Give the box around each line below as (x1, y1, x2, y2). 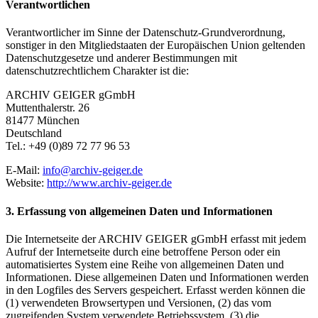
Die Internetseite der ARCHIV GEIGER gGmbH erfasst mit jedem (6, 232, 306, 245)
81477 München (6, 114, 79, 127)
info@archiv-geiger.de (43, 164, 143, 177)
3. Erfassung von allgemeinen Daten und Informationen (6, 204, 273, 217)
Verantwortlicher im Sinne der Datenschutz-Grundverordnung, (6, 26, 285, 39)
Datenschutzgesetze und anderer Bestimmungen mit (6, 52, 237, 65)
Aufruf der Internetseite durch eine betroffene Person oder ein (6, 245, 280, 258)
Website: (6, 177, 47, 190)
